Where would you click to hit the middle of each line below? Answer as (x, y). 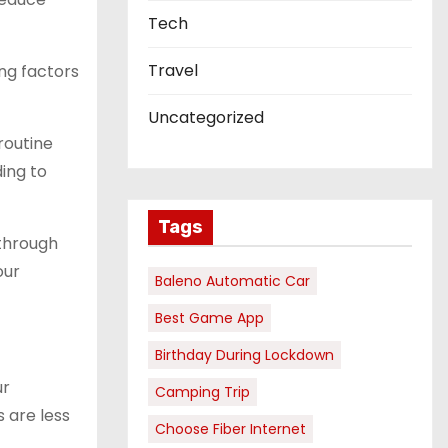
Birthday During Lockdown (244, 355)
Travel (173, 70)
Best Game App (209, 318)
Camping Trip (202, 392)
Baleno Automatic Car (232, 281)
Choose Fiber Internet (230, 429)
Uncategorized (206, 117)
